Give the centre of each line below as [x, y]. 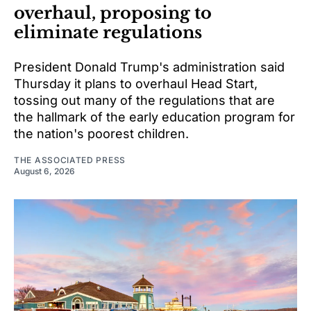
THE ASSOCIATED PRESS [70, 160]
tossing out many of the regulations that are [144, 101]
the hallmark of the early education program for [154, 117]
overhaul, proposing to [113, 13]
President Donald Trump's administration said [149, 67]
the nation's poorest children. [101, 134]
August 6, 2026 [44, 171]
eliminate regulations [108, 33]
